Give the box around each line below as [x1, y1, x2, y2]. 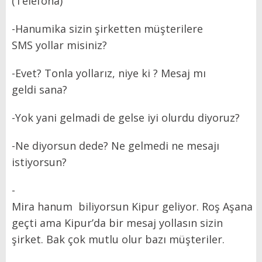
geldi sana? [12, 82, 67, 96]
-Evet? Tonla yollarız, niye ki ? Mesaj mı [12, 65, 206, 80]
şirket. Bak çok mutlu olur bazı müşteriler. [12, 232, 225, 246]
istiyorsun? [12, 154, 67, 169]
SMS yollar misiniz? [12, 37, 107, 52]
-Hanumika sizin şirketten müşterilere [12, 21, 203, 36]
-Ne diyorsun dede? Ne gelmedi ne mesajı [12, 138, 219, 153]
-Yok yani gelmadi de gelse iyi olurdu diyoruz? [12, 110, 240, 125]
